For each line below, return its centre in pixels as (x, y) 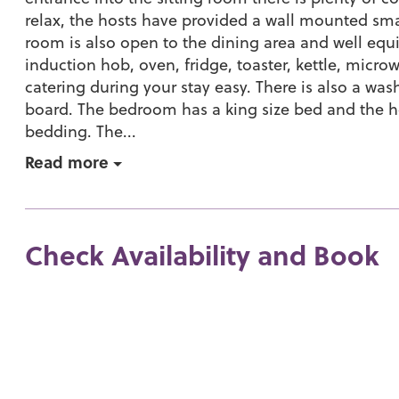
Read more (67, 162)
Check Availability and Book (203, 255)
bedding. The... (81, 130)
